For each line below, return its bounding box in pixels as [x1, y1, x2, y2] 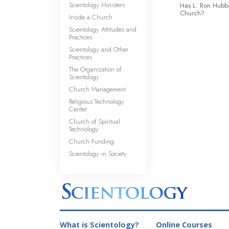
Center [69, 104, 87, 114]
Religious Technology [69, 97, 124, 106]
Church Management [69, 84, 126, 94]
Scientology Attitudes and [69, 25, 136, 34]
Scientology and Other [69, 44, 128, 54]
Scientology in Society [69, 149, 127, 158]
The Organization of [69, 64, 122, 74]
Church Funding [69, 136, 114, 146]
